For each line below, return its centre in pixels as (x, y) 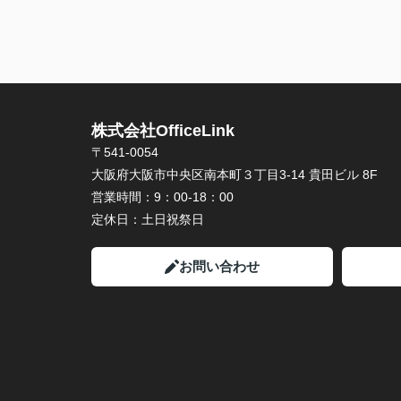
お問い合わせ (219, 266)
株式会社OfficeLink (163, 131)
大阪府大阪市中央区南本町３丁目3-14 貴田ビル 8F (235, 175)
